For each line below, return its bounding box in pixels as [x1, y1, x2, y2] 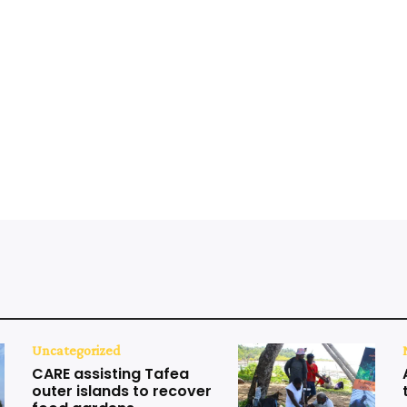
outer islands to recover [32, 381, 213, 402]
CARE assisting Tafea [32, 363, 190, 385]
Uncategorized [32, 342, 122, 359]
